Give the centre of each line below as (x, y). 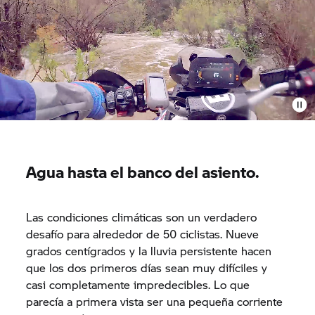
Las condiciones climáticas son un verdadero (142, 217)
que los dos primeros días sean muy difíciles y (147, 268)
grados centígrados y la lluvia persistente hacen (149, 251)
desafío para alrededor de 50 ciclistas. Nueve (143, 234)
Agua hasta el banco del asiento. (143, 172)
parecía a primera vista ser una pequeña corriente (155, 301)
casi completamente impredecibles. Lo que (138, 284)
